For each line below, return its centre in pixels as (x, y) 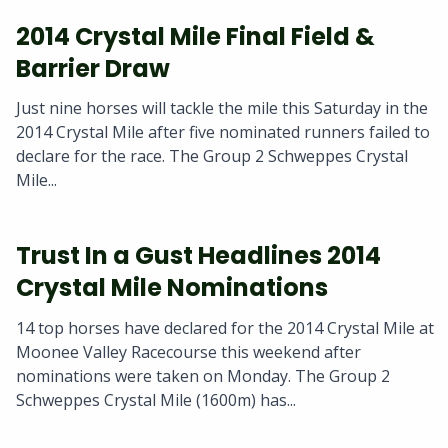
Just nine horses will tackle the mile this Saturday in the (222, 108)
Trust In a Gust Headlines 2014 (198, 256)
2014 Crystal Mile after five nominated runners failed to (223, 132)
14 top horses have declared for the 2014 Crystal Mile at (225, 327)
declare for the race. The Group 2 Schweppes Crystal (212, 156)
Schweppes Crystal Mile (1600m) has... (156, 399)
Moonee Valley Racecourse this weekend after (188, 351)
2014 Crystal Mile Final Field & (195, 37)
